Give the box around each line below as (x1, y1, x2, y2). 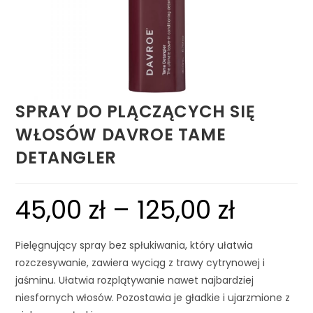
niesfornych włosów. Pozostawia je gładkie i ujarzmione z (15, 291, 291, 305)
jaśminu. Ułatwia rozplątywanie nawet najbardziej (15, 273, 254, 288)
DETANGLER (15, 146, 117, 170)
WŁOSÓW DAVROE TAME (15, 123, 226, 147)
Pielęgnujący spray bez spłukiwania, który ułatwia (15, 238, 254, 253)
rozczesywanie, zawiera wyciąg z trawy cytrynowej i (15, 256, 265, 270)
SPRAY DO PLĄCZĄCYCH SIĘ (15, 100, 256, 124)
